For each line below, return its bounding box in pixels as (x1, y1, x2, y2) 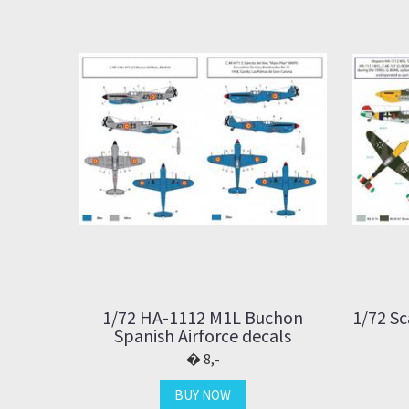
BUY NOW (174, 385, 231, 404)
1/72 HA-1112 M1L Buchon (102, 305, 303, 329)
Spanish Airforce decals (114, 323, 291, 347)
